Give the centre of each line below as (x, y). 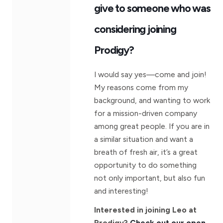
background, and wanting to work (152, 100)
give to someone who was (152, 8)
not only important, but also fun (150, 178)
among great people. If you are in (152, 126)
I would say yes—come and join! (151, 74)
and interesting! (121, 191)
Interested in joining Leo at (146, 210)
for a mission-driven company (146, 113)
